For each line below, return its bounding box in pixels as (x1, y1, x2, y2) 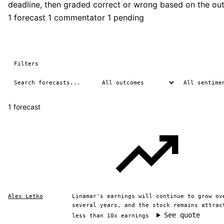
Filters (14, 60, 38, 67)
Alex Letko (8, 192, 43, 199)
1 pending (107, 12, 144, 22)
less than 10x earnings (72, 212, 149, 219)
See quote (163, 211, 200, 219)
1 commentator (48, 12, 105, 22)
